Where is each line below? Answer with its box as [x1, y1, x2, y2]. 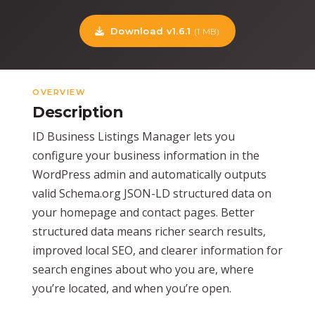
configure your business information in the [32, 147, 259, 163]
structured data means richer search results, [32, 223, 266, 239]
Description [32, 102, 123, 121]
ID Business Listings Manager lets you [32, 128, 235, 144]
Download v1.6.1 [107, 25, 194, 37]
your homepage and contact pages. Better [32, 204, 255, 220]
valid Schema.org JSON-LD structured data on [32, 185, 271, 201]
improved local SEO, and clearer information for [32, 242, 283, 258]
